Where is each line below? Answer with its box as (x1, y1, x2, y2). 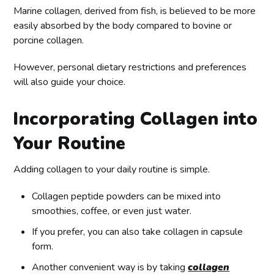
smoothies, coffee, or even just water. (32, 204, 192, 218)
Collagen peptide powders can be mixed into (32, 189, 221, 203)
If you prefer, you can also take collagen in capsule (32, 224, 243, 239)
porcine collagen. (13, 33, 84, 47)
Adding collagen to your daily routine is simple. (13, 162, 210, 176)
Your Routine (13, 131, 126, 155)
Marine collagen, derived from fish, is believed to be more (13, 4, 256, 18)
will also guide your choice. (13, 75, 126, 89)
